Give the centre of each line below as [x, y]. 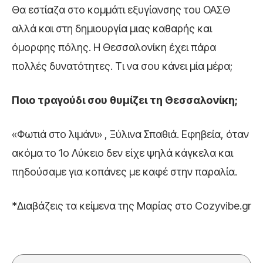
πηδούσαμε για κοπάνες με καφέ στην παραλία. [124, 172]
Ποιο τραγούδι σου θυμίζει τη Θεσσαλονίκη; [125, 100]
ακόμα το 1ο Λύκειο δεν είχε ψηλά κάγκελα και [122, 153]
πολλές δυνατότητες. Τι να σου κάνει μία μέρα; [122, 66]
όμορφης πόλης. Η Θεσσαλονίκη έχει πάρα [114, 48]
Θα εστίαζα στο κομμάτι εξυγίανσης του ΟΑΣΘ [121, 10]
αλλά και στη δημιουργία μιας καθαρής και [112, 29]
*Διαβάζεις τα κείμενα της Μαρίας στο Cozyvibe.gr [131, 206]
